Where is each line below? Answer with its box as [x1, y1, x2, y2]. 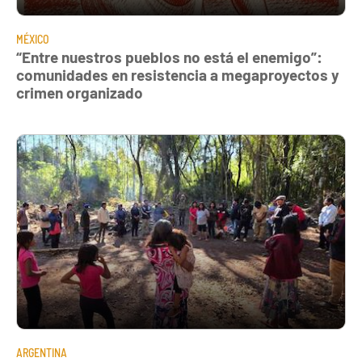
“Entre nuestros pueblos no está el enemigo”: [16, 48, 322, 67]
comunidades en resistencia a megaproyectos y [16, 65, 339, 85]
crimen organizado [16, 83, 143, 103]
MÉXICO [16, 32, 49, 47]
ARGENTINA [16, 346, 67, 360]
